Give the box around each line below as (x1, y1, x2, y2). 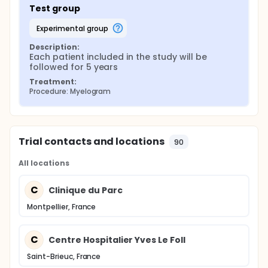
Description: (29, 42, 80, 52)
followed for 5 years (29, 61, 118, 73)
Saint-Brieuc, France (27, 251, 101, 261)
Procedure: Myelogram (29, 86, 111, 96)
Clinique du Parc (48, 184, 123, 196)
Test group (29, 2, 80, 14)
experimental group (39, 23, 108, 33)
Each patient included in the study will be (29, 51, 207, 63)
